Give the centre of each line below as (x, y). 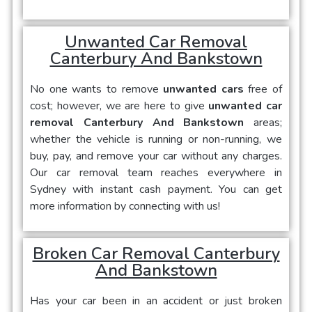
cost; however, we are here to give (119, 106)
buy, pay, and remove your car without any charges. (156, 156)
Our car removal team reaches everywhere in (156, 173)
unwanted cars (206, 89)
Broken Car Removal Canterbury (156, 254)
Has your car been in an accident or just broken (156, 301)
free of (265, 89)
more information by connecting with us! (125, 206)
